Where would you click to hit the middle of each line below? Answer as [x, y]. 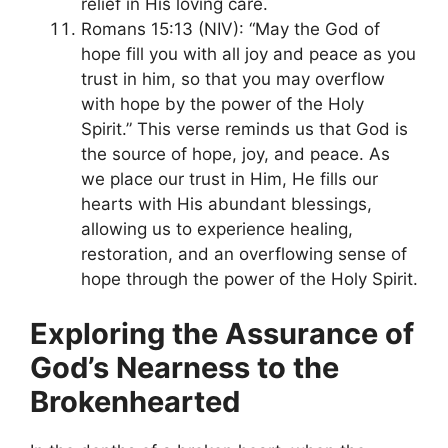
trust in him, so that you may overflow [233, 78]
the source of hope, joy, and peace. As [235, 153]
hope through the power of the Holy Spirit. [249, 278]
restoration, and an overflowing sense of [244, 253]
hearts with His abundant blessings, [226, 203]
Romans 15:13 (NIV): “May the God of [230, 28]
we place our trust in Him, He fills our [229, 178]
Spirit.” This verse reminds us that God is [244, 128]
